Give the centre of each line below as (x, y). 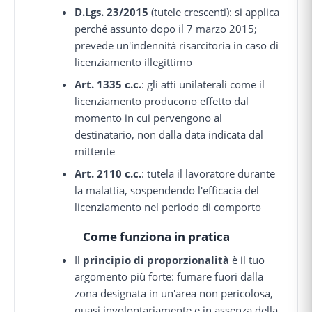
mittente (95, 151)
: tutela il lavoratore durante (209, 173)
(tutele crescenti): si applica (214, 11)
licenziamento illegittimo (134, 62)
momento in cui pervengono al (149, 117)
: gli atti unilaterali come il (203, 84)
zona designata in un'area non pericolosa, (174, 293)
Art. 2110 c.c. (108, 173)
